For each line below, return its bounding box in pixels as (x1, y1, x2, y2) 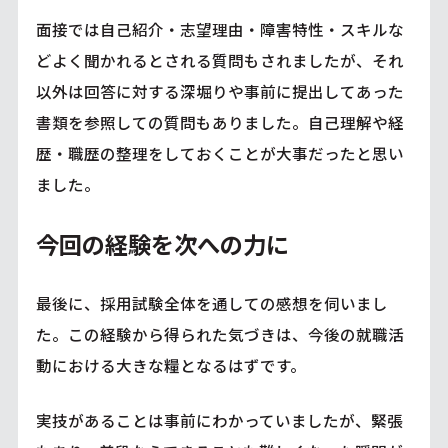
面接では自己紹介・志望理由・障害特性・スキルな (35, 18, 404, 41)
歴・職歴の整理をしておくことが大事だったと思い (35, 142, 404, 165)
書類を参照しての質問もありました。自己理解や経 (35, 111, 404, 134)
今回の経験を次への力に (35, 227, 289, 262)
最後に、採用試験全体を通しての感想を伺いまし (35, 292, 388, 315)
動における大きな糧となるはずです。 (35, 354, 306, 377)
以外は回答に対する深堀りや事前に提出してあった (35, 80, 404, 103)
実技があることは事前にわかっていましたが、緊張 (35, 409, 403, 432)
